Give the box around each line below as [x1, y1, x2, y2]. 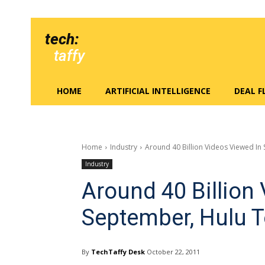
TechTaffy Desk [91, 247, 145, 256]
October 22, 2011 [147, 247, 200, 257]
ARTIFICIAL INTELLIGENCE [105, 85, 211, 96]
